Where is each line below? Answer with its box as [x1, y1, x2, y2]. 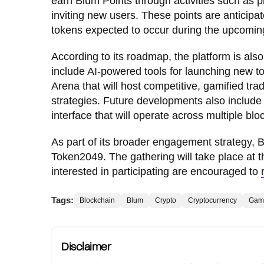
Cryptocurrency [188, 196, 237, 204]
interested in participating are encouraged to [51, 165, 261, 177]
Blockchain [80, 196, 115, 204]
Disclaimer [61, 239, 111, 253]
